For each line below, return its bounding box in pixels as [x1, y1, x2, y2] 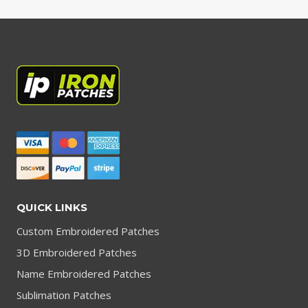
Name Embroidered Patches [16, 267, 151, 280]
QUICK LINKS [16, 201, 87, 214]
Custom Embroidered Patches [16, 224, 159, 238]
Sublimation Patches [16, 288, 111, 302]
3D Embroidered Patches [16, 245, 137, 259]
